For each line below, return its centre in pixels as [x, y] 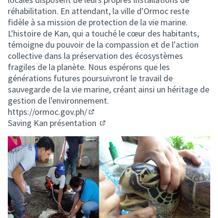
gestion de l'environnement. [58, 100]
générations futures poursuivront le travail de [90, 78]
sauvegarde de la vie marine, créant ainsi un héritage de [109, 89]
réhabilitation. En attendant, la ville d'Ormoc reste [99, 11]
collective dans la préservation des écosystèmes [95, 56]
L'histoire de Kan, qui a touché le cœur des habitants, [103, 33]
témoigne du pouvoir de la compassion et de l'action [103, 45]
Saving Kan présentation [53, 123]
